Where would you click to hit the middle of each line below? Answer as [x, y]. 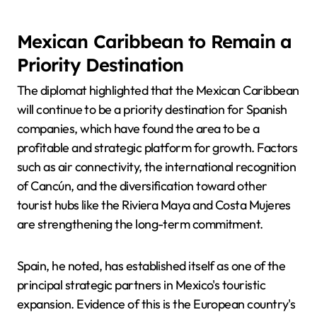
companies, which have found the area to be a [138, 129]
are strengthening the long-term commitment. [140, 224]
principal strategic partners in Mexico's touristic [141, 285]
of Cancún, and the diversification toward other [142, 186]
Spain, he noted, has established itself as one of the [151, 266]
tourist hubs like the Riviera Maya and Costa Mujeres [154, 205]
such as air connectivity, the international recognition [157, 167]
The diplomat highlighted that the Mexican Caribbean [158, 91]
